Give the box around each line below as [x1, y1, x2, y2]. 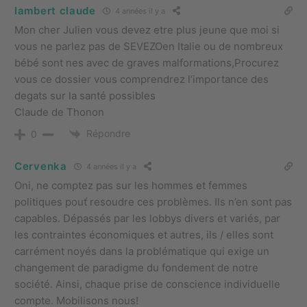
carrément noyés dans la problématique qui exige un [14, 244, 269, 258]
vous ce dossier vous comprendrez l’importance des [14, 72, 269, 86]
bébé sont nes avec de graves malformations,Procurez [14, 56, 279, 69]
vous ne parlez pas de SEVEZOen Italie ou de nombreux [14, 39, 283, 53]
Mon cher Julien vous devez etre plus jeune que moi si [14, 23, 280, 36]
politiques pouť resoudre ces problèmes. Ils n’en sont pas [14, 195, 292, 208]
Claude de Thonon [14, 105, 104, 119]
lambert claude [14, 4, 96, 18]
